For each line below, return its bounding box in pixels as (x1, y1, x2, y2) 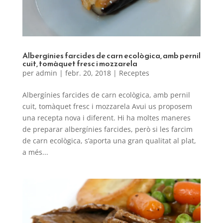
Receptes (118, 68, 149, 78)
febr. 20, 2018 (65, 68, 111, 78)
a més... (22, 147, 48, 157)
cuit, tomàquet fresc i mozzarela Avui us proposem (22, 102, 192, 111)
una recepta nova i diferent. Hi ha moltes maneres (22, 113, 191, 123)
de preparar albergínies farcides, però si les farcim (22, 124, 193, 134)
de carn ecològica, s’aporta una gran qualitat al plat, (22, 136, 196, 146)
